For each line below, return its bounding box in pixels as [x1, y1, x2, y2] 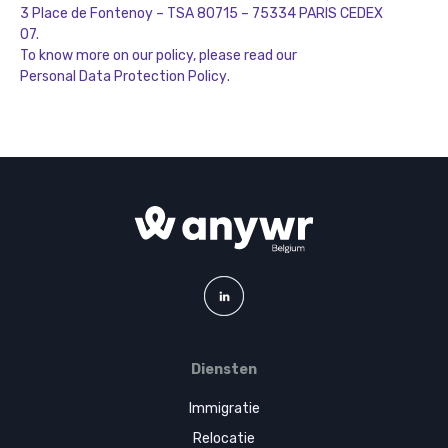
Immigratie [188, 400, 260, 417]
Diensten [191, 361, 257, 378]
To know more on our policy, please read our [20, 47, 300, 64]
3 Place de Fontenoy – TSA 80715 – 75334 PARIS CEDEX [20, 5, 383, 22]
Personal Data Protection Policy [20, 68, 227, 85]
